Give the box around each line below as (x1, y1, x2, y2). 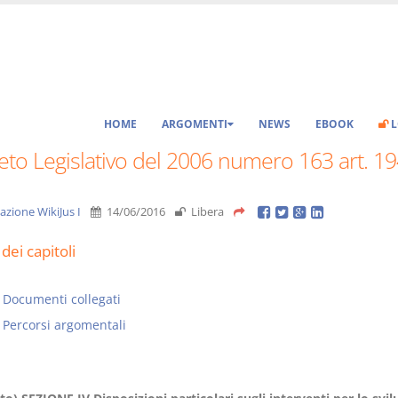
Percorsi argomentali (2, 316, 126, 333)
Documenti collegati (2, 291, 121, 307)
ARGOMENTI (162, 116, 227, 131)
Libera (187, 204, 224, 219)
